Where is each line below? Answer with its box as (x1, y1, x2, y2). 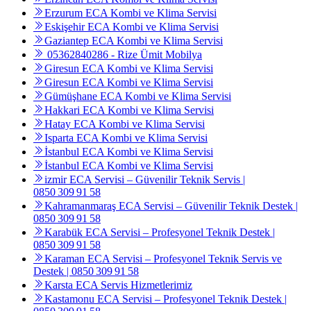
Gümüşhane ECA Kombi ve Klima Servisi (44, 90, 231, 103)
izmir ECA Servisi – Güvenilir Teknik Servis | (44, 174, 245, 186)
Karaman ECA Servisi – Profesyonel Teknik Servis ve (44, 253, 282, 265)
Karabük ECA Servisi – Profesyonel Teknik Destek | (44, 226, 275, 239)
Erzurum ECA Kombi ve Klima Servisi (44, 7, 217, 19)
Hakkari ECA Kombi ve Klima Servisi (44, 104, 214, 117)
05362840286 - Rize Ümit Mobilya (44, 49, 202, 61)
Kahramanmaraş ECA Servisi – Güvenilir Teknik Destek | (44, 200, 298, 212)
